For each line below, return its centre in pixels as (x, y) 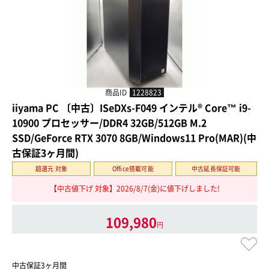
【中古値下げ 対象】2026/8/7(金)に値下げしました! (134, 189)
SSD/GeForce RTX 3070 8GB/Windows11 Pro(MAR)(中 (134, 137)
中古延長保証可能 (216, 168)
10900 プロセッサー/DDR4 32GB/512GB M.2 (109, 122)
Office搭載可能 (133, 168)
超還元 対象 (51, 168)
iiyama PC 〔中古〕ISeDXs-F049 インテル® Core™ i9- (131, 107)
